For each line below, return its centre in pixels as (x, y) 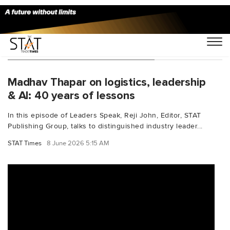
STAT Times (25, 143)
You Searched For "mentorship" (81, 49)
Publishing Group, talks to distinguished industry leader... (105, 126)
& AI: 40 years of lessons (71, 95)
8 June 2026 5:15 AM (78, 143)
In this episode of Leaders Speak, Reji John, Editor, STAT (104, 115)
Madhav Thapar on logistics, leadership (107, 82)
